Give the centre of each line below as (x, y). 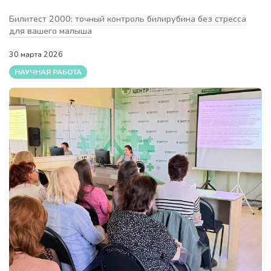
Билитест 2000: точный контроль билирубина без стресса (128, 19)
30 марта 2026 (37, 54)
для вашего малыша (51, 31)
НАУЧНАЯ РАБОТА (48, 72)
